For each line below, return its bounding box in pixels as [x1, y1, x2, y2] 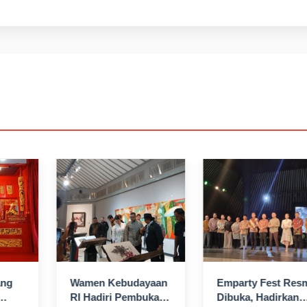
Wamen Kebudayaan [70, 276, 168, 288]
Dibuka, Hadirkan [217, 291, 299, 303]
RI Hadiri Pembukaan [70, 291, 171, 303]
